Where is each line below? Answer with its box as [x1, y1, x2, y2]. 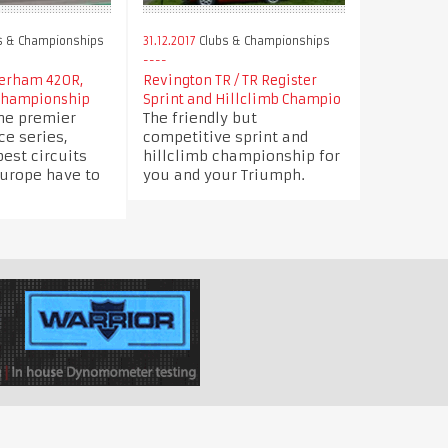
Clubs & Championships [196, 33, 330, 48]
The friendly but [143, 108, 257, 127]
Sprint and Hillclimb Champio [143, 90, 341, 108]
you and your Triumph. [143, 165, 305, 184]
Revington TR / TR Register [143, 71, 317, 89]
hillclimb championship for [143, 146, 340, 165]
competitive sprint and [143, 127, 308, 146]
